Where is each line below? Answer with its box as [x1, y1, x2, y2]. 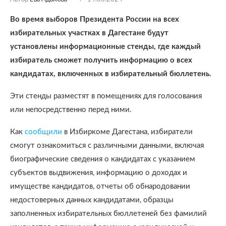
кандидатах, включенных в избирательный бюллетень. [10, 70, 211, 78]
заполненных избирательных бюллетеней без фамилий [10, 210, 207, 217]
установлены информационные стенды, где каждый [10, 43, 201, 50]
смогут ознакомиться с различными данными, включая [10, 142, 204, 149]
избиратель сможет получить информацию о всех [10, 56, 192, 64]
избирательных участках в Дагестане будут [10, 29, 168, 37]
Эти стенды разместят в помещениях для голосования [10, 92, 202, 100]
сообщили [25, 128, 64, 136]
